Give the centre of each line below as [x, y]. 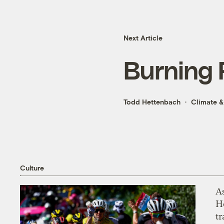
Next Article [143, 38]
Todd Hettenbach [152, 102]
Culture [32, 167]
